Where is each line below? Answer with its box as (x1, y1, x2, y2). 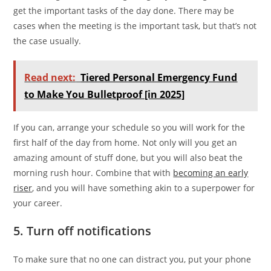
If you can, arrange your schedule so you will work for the (13, 121, 246, 133)
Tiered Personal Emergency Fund (80, 70, 238, 84)
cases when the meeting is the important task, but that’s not (13, 19, 257, 31)
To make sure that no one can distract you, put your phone (13, 253, 252, 265)
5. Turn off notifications (13, 222, 152, 239)
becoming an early (173, 166, 249, 178)
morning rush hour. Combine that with (13, 166, 174, 178)
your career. (13, 197, 63, 209)
